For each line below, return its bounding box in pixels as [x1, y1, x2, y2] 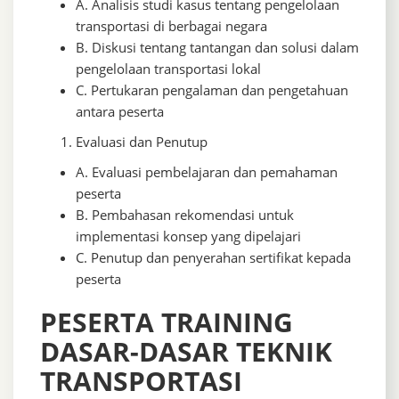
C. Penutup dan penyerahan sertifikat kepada [76, 248, 351, 267]
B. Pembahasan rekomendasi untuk [76, 206, 294, 224]
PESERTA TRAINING [40, 304, 293, 341]
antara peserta [76, 102, 164, 121]
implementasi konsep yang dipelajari [76, 227, 301, 246]
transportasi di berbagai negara [76, 17, 267, 36]
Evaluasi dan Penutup [76, 133, 208, 151]
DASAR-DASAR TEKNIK [40, 333, 332, 370]
